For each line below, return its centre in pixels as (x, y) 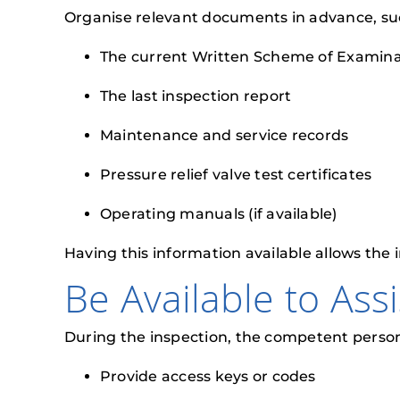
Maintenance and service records (225, 135)
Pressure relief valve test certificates (236, 175)
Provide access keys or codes (208, 376)
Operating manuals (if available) (219, 214)
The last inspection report (196, 96)
